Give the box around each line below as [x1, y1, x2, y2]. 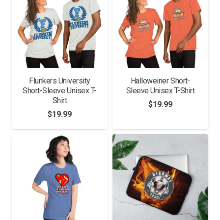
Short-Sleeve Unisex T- [23, 85, 97, 95]
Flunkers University [29, 76, 90, 85]
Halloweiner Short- [130, 76, 191, 85]
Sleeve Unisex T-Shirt [126, 85, 195, 95]
